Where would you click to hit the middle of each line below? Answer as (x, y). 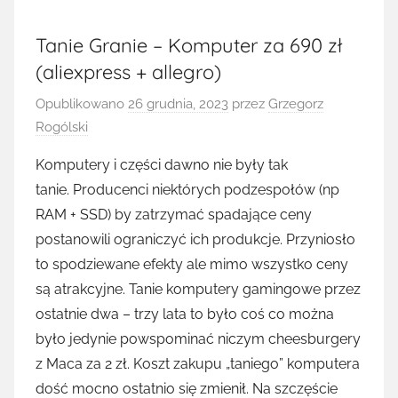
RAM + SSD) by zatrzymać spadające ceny (174, 214)
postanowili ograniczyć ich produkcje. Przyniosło (195, 239)
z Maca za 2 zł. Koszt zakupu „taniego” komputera (198, 363)
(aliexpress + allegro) (128, 72)
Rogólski (62, 127)
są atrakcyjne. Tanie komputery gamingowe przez (198, 289)
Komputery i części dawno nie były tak (162, 164)
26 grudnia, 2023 (178, 103)
